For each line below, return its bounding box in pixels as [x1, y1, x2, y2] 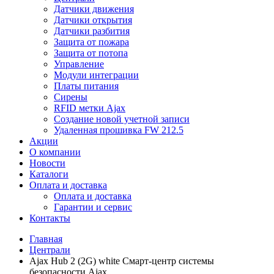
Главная [29, 234, 62, 244]
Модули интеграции [54, 70, 139, 80]
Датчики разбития [54, 26, 130, 36]
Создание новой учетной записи [54, 114, 190, 124]
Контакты [29, 213, 70, 223]
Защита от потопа [54, 48, 128, 58]
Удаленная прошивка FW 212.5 [54, 125, 183, 135]
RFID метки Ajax [54, 103, 125, 113]
